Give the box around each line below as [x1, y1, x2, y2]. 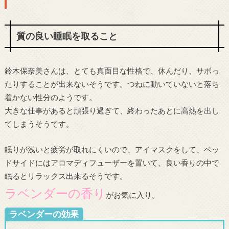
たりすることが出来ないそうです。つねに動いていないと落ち [4, 79, 219, 88]
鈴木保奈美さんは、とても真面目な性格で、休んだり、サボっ [4, 65, 219, 75]
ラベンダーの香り [4, 186, 106, 201]
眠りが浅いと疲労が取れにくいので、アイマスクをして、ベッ [4, 145, 219, 154]
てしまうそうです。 [4, 119, 74, 128]
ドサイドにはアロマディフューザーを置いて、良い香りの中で [4, 158, 219, 168]
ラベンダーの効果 [9, 209, 79, 220]
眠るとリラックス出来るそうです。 [4, 171, 127, 181]
